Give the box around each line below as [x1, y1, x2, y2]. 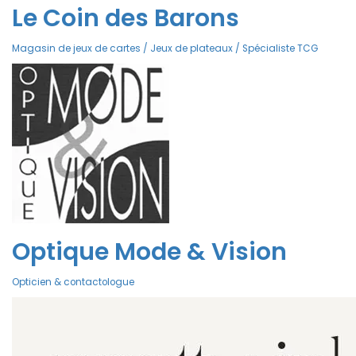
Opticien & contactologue [12, 276, 134, 288]
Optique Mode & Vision [12, 235, 287, 269]
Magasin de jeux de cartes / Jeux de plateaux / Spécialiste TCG [12, 42, 318, 55]
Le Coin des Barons [12, 2, 239, 35]
